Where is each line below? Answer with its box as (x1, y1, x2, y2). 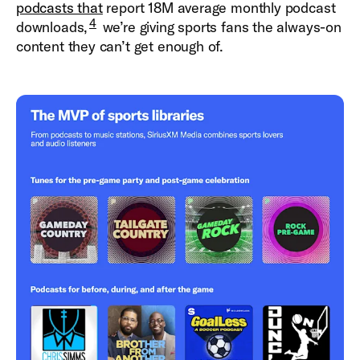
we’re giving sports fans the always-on (98, 18, 342, 37)
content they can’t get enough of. (16, 37, 224, 56)
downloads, (16, 18, 88, 37)
